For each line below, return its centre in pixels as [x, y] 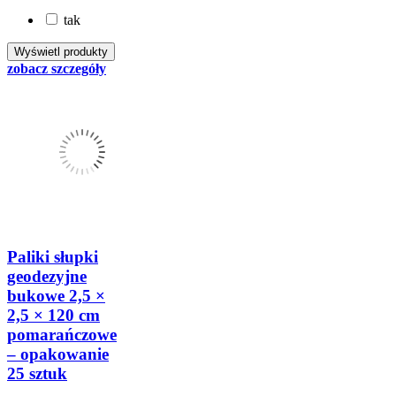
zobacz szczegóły [57, 68]
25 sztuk [37, 373]
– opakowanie [58, 354]
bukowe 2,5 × [56, 295]
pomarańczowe [62, 334]
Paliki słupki [53, 256]
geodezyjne [47, 276]
